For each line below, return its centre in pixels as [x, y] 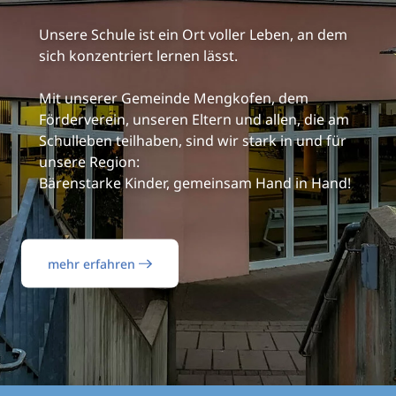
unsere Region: [89, 161]
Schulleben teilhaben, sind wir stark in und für [193, 140]
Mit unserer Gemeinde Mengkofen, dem [174, 98]
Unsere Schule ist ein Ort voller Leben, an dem [193, 34]
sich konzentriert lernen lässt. [138, 55]
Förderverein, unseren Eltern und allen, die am [194, 119]
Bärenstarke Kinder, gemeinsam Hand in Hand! [195, 183]
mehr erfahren [93, 263]
